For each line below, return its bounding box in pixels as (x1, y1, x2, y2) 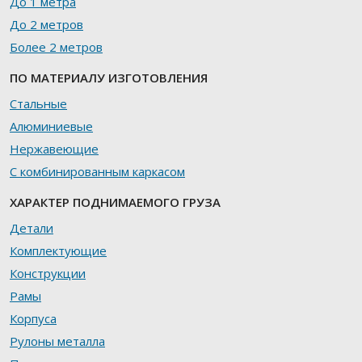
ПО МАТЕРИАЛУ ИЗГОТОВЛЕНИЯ (10, 69, 208, 86)
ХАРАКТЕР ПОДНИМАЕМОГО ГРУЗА (10, 194, 221, 211)
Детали (10, 220, 53, 237)
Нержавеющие (10, 141, 99, 158)
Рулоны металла (10, 333, 105, 350)
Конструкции (10, 265, 86, 282)
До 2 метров (10, 16, 83, 33)
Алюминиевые (10, 118, 93, 135)
